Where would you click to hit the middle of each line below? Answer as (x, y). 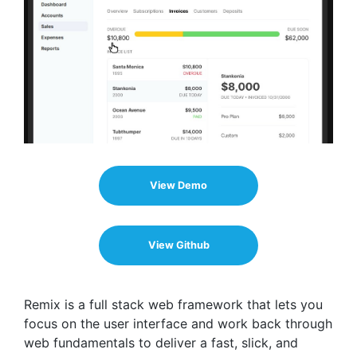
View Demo (178, 186)
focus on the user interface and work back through (178, 324)
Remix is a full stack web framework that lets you (173, 305)
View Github (178, 245)
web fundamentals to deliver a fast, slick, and (161, 343)
